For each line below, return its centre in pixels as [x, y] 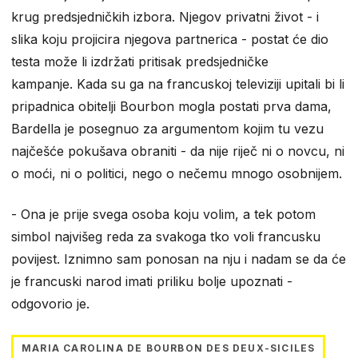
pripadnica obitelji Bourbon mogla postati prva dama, [171, 107]
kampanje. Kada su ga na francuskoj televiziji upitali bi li [178, 84]
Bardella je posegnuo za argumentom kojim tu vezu [167, 129]
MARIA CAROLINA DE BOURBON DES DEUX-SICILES [169, 348]
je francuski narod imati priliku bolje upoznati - [152, 282]
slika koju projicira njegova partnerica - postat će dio [170, 40]
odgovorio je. [50, 304]
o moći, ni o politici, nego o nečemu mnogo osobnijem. [177, 174]
